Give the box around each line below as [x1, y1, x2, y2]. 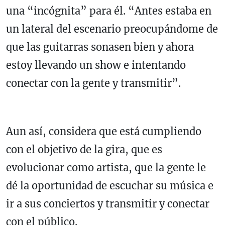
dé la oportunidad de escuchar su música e [6, 179, 213, 192]
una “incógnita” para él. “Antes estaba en [6, 5, 211, 18]
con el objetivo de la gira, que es [6, 143, 162, 156]
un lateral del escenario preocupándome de [6, 23, 218, 36]
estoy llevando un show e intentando [6, 59, 186, 72]
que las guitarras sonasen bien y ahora [6, 41, 194, 54]
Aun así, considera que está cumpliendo [6, 125, 201, 138]
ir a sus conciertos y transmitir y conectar [6, 197, 209, 210]
